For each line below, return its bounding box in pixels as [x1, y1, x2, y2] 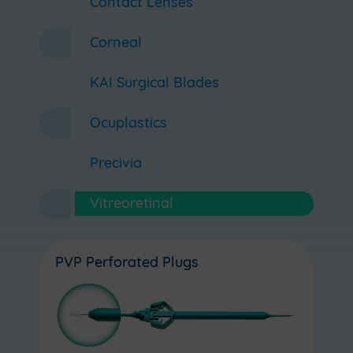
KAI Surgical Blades [89, 76, 219, 92]
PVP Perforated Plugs [55, 255, 199, 271]
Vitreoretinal [89, 197, 173, 213]
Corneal [89, 36, 142, 52]
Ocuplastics [89, 117, 167, 132]
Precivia [89, 157, 142, 173]
